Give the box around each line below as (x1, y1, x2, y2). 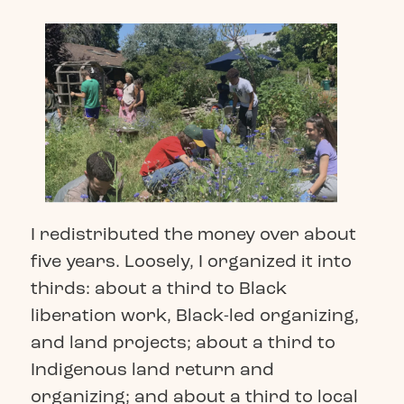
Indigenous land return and (30, 358, 274, 381)
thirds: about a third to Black (30, 277, 287, 300)
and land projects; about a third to (30, 331, 335, 354)
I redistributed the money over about (30, 223, 356, 246)
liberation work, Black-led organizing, (30, 304, 359, 327)
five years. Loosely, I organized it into (30, 250, 352, 273)
